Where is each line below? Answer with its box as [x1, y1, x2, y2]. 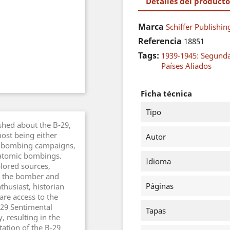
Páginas [146, 181, 174, 191]
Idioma [146, 156, 171, 166]
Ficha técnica [141, 88, 192, 99]
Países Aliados [161, 61, 212, 71]
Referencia [138, 35, 182, 47]
